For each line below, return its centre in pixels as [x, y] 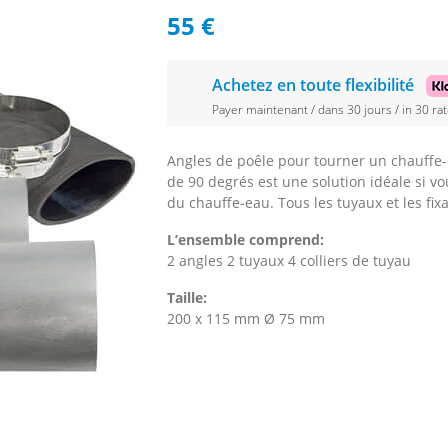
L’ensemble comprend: [245, 240]
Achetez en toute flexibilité [315, 85]
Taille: [187, 298]
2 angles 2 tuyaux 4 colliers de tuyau [289, 261]
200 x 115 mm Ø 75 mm [246, 319]
